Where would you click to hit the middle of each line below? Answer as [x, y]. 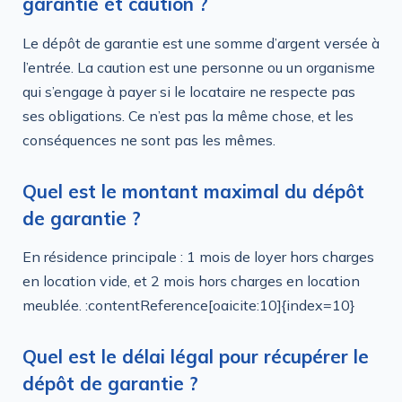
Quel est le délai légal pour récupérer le [196, 356]
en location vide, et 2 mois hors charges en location [191, 280]
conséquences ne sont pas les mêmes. [149, 140]
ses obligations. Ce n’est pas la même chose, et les [188, 115]
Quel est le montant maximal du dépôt [193, 191]
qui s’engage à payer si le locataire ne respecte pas [189, 91]
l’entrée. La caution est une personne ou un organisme [199, 67]
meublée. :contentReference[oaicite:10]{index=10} [189, 305]
